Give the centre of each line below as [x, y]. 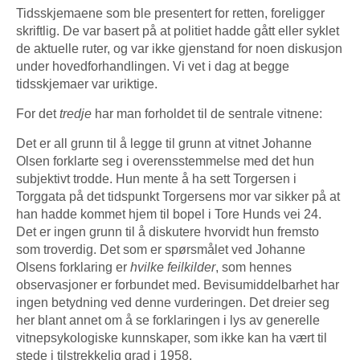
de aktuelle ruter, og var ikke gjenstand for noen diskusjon [179, 48]
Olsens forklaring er [73, 267]
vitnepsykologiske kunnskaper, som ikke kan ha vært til [172, 337]
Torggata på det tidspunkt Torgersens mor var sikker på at [178, 196]
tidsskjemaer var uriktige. [87, 84]
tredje [76, 113]
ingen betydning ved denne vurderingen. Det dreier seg [173, 302]
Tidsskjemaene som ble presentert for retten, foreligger [170, 13]
